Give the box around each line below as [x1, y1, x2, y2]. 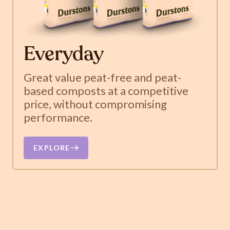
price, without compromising [23, 97, 167, 111]
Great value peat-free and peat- [23, 70, 181, 84]
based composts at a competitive [23, 83, 188, 98]
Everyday [23, 45, 104, 65]
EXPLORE [33, 143, 70, 152]
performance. [23, 110, 92, 124]
